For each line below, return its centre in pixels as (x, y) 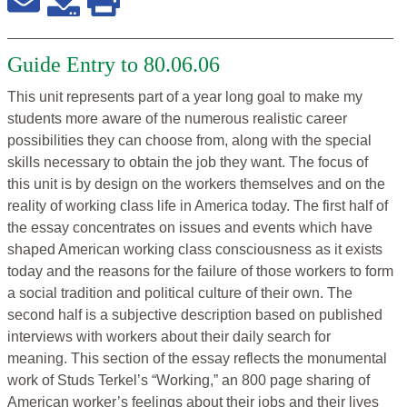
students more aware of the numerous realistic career (177, 119)
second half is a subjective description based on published (195, 315)
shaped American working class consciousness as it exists (195, 250)
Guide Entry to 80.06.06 (114, 65)
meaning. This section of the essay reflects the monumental (197, 359)
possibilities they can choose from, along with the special (189, 141)
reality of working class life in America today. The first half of (198, 206)
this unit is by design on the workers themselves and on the (196, 184)
